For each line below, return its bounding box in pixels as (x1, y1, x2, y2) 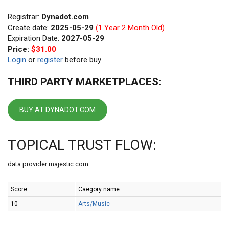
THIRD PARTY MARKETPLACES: (8, 76, 161, 88)
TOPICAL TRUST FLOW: (8, 136, 156, 153)
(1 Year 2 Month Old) (94, 23, 165, 32)
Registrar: (8, 12, 41, 21)
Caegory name (78, 186, 120, 193)
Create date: (8, 23, 51, 32)
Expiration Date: (8, 34, 61, 43)
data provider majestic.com (8, 160, 88, 168)
